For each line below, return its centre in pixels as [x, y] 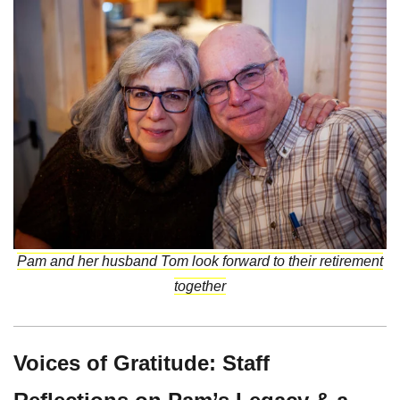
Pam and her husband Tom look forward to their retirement [200, 261]
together [200, 286]
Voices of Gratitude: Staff [142, 362]
